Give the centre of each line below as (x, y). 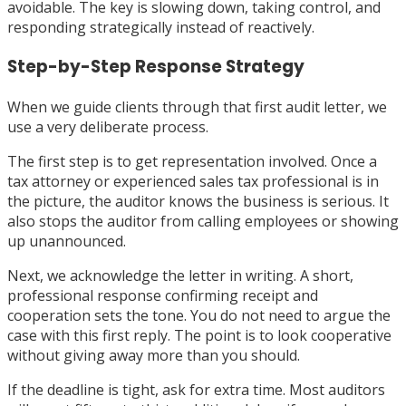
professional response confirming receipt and (163, 296)
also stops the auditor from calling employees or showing (203, 222)
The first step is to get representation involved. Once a (192, 162)
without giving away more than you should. (154, 356)
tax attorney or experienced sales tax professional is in (193, 182)
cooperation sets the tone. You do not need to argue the (199, 316)
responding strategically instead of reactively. (161, 27)
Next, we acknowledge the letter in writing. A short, (180, 276)
